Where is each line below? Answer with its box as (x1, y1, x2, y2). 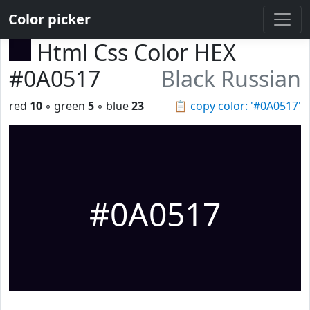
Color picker (8, 10, 91, 28)
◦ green (42, 98, 88, 113)
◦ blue (94, 98, 131, 113)
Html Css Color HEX (37, 37, 236, 67)
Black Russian (161, 64, 301, 93)
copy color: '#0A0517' (190, 98, 301, 113)
